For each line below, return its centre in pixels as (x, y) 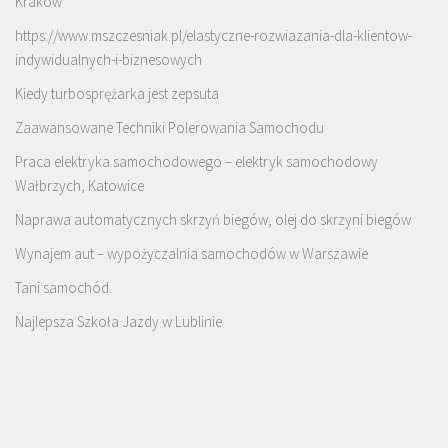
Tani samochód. (63, 287)
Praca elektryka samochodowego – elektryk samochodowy (196, 161)
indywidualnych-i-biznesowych (108, 59)
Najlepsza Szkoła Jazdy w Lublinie (118, 321)
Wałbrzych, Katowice (79, 185)
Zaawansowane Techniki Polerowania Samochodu (169, 127)
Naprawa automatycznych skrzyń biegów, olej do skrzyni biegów (213, 219)
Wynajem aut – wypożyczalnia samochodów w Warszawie (191, 253)
